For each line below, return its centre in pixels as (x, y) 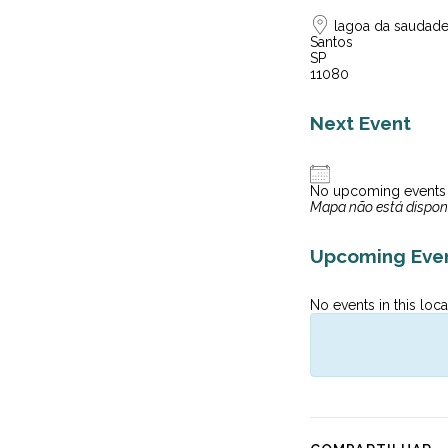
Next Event (360, 123)
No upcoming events (378, 191)
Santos (331, 42)
